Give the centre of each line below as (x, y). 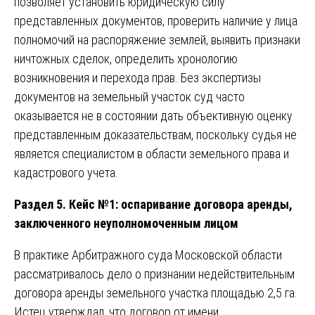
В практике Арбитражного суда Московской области (148, 255)
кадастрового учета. (66, 172)
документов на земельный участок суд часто (129, 96)
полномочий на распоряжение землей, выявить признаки (157, 39)
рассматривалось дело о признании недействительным (154, 274)
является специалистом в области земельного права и (152, 153)
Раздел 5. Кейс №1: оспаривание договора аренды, (153, 204)
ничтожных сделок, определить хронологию (126, 58)
